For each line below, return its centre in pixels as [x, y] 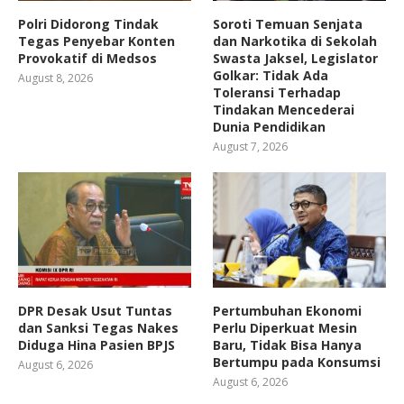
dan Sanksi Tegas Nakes [98, 328]
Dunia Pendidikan [270, 127]
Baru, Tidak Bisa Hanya [288, 345]
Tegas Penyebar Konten [96, 41]
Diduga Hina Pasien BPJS [96, 345]
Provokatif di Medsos [87, 59]
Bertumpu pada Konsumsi [297, 363]
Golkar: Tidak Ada [271, 76]
